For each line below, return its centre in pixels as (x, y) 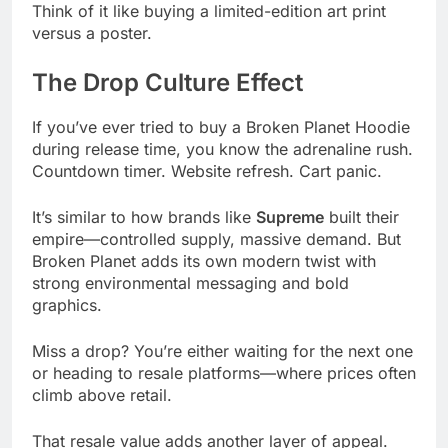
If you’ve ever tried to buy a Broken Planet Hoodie (221, 127)
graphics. (67, 305)
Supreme (290, 217)
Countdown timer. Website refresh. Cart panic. (207, 171)
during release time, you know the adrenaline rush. (222, 149)
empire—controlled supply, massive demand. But (216, 239)
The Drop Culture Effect (167, 82)
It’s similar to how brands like (144, 217)
